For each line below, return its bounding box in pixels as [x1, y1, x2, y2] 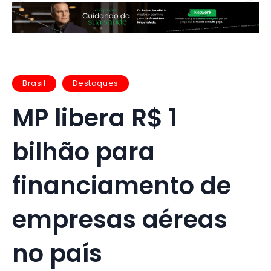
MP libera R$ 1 [12, 100, 177, 135]
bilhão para [12, 134, 155, 169]
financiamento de [12, 168, 231, 203]
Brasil [22, 77, 46, 90]
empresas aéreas [12, 202, 227, 237]
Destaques [72, 77, 119, 90]
